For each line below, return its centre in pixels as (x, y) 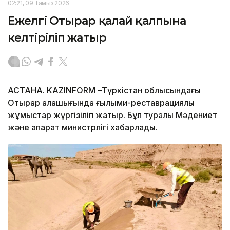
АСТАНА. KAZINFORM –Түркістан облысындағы (104, 90)
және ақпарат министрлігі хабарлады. (83, 127)
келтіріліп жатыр (57, 37)
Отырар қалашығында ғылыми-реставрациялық (101, 102)
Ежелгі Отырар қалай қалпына (97, 21)
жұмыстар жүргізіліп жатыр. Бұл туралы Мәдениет (112, 115)
